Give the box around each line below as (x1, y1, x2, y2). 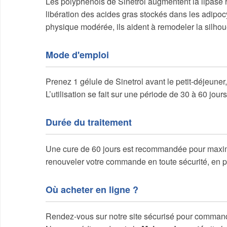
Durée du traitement (46, 116, 132, 129)
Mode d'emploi (46, 48, 109, 61)
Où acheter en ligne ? (46, 183, 138, 196)
